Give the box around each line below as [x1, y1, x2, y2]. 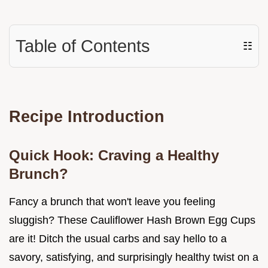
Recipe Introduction [9, 107, 165, 126]
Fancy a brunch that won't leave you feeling [9, 196, 215, 208]
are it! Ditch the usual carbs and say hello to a [9, 233, 227, 245]
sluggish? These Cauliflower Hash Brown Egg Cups [9, 214, 255, 227]
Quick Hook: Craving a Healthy [9, 147, 219, 164]
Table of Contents [16, 36, 150, 56]
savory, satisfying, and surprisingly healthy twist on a [9, 251, 258, 264]
